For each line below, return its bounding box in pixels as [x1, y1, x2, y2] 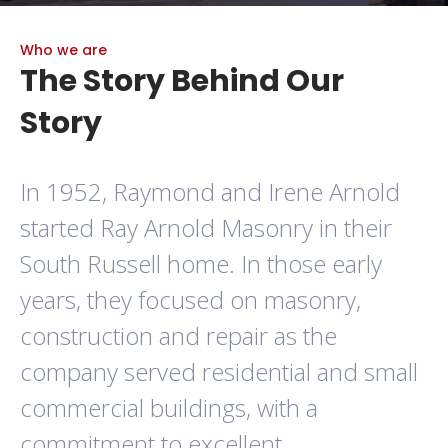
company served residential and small [20, 355, 418, 389]
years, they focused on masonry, [20, 283, 361, 317]
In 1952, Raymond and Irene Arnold [20, 175, 400, 209]
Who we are [20, 40, 107, 61]
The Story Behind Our [20, 60, 344, 103]
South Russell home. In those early [20, 247, 382, 281]
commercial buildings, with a [20, 391, 318, 425]
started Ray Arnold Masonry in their [20, 211, 392, 245]
